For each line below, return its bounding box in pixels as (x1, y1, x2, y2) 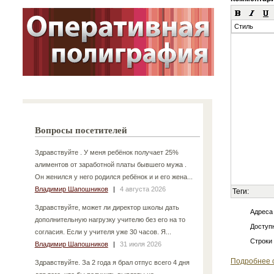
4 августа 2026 (119, 185, 166, 193)
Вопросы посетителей (35, 125, 127, 135)
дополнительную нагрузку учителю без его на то (34, 215, 185, 223)
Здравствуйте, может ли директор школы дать (34, 203, 179, 211)
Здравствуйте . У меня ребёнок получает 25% (34, 148, 179, 156)
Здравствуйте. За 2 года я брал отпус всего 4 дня (34, 258, 190, 266)
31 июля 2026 (119, 240, 161, 248)
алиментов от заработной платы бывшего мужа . (34, 160, 187, 168)
